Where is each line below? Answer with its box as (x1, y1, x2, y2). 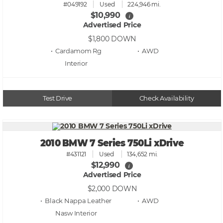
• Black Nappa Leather (40, 197, 112, 205)
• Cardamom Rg (50, 47, 102, 55)
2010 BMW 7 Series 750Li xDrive (40, 137, 184, 149)
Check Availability (139, 94, 194, 102)
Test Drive (43, 94, 72, 102)
